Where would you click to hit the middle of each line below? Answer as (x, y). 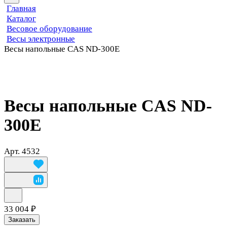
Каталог (21, 18)
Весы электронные (41, 39)
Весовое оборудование (49, 29)
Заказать (22, 219)
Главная (21, 8)
